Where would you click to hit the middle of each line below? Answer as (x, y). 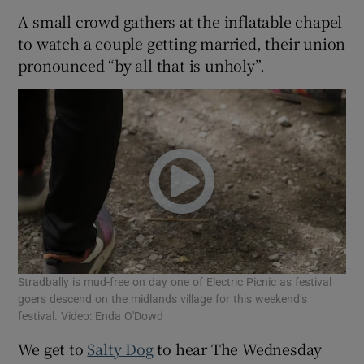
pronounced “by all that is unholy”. (141, 65)
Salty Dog (120, 348)
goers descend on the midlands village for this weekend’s (163, 299)
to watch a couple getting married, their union (182, 43)
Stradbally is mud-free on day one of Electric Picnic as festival (175, 282)
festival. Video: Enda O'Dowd (91, 316)
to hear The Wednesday (238, 348)
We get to (53, 348)
